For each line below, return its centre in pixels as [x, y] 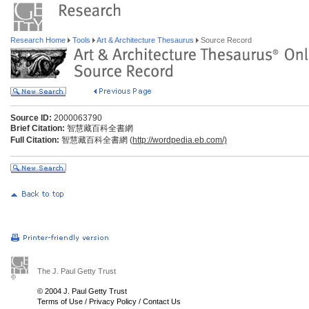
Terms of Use [60, 301]
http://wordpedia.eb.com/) [180, 140]
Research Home [39, 40]
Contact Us [162, 301]
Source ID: [31, 118]
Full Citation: [35, 140]
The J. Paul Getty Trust [77, 271]
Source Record [225, 40]
